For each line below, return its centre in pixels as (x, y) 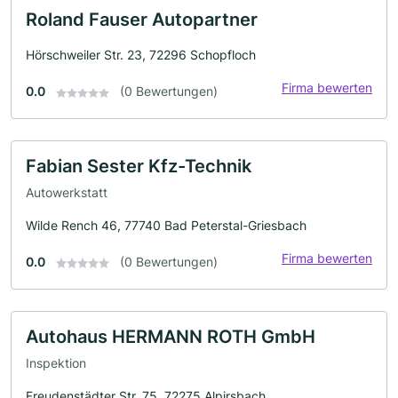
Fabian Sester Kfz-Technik (139, 167)
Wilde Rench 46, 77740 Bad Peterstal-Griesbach (166, 225)
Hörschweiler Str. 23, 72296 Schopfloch (141, 55)
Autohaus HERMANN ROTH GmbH (171, 336)
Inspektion (56, 362)
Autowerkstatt (67, 192)
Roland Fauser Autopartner (142, 20)
